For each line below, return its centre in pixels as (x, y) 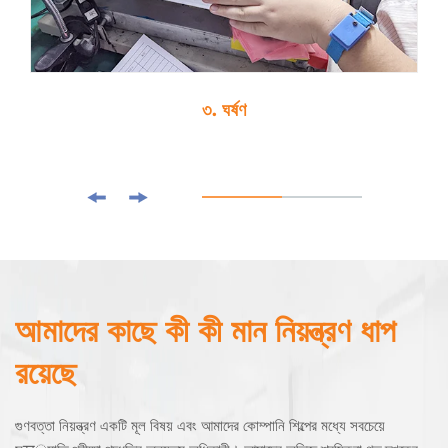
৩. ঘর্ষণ (224, 109)
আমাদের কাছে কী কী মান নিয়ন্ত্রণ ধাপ (205, 330)
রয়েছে (45, 372)
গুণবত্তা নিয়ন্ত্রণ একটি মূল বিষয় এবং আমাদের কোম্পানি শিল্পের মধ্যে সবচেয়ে (200, 425)
